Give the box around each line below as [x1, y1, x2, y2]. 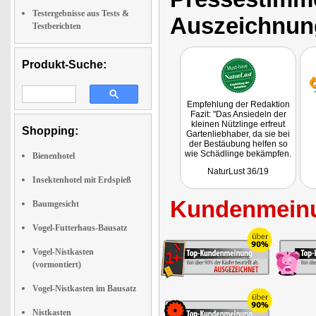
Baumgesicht [32, 199, 79, 209]
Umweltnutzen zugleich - [190, 169, 286, 178]
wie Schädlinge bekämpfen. [185, 149, 291, 159]
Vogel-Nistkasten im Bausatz [32, 284, 136, 293]
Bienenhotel [32, 151, 75, 161]
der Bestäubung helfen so [188, 139, 288, 149]
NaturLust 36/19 [207, 166, 269, 176]
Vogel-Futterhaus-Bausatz [32, 223, 127, 233]
